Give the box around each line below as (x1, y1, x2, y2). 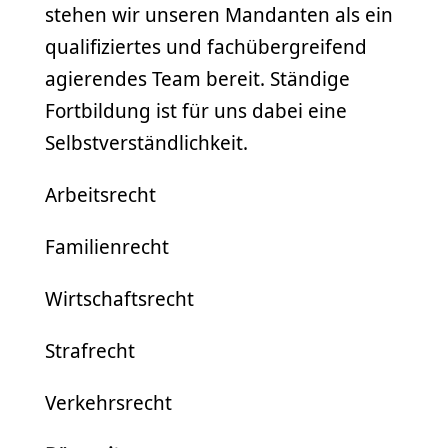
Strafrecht (45, 337, 135, 364)
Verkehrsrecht (45, 389, 172, 416)
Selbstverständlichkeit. (45, 129, 248, 156)
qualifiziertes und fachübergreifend (45, 33, 367, 60)
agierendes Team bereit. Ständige (45, 65, 350, 92)
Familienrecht (45, 233, 169, 260)
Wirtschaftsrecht (45, 285, 194, 312)
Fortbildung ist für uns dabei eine (45, 97, 347, 124)
